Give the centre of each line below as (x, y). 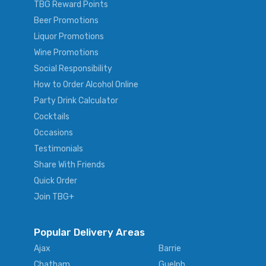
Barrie (170, 249)
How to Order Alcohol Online (86, 85)
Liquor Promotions (69, 37)
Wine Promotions (66, 53)
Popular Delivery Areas (89, 232)
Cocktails (52, 117)
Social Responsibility (73, 69)
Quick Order (56, 181)
